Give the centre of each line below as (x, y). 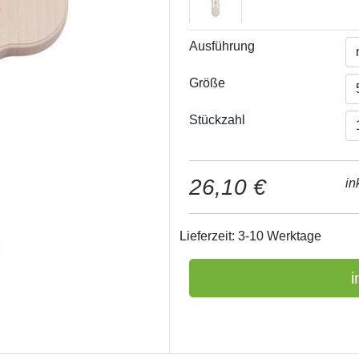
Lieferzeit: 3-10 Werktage (250, 236)
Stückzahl (217, 120)
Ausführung (222, 46)
